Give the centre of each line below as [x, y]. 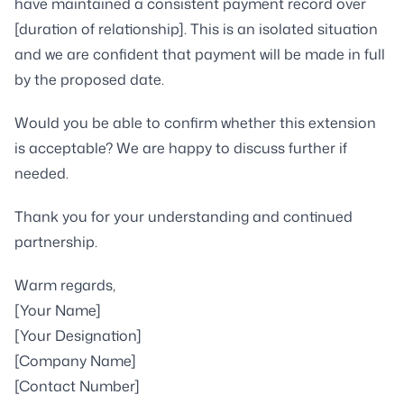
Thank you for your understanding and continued [184, 216]
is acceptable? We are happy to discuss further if [181, 147]
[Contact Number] [77, 386]
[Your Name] [58, 310]
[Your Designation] [78, 335]
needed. [41, 173]
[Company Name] [75, 360]
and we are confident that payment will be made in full [200, 54]
